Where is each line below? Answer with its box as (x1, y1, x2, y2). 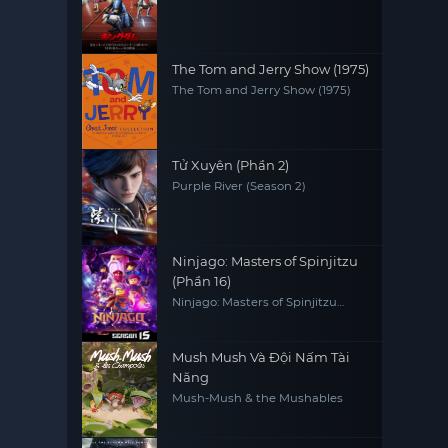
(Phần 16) (172, 273, 232, 289)
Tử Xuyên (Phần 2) (172, 157, 290, 173)
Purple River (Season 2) (172, 179, 307, 193)
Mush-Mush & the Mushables (172, 391, 344, 405)
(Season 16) (172, 308, 237, 322)
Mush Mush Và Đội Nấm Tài (172, 349, 351, 365)
